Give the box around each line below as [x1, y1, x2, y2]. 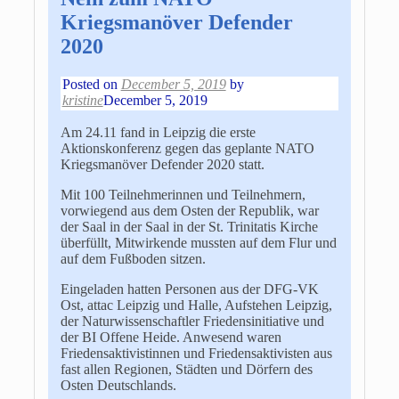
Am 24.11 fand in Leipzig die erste [60, 124, 256, 140]
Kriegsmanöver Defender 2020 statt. [60, 156, 265, 172]
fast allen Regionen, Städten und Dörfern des [60, 361, 313, 377]
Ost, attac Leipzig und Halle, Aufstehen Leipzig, [60, 297, 332, 313]
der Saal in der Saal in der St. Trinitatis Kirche [60, 218, 318, 234]
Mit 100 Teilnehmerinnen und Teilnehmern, [60, 186, 305, 202]
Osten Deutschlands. [60, 377, 176, 393]
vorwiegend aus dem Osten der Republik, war [60, 202, 319, 218]
